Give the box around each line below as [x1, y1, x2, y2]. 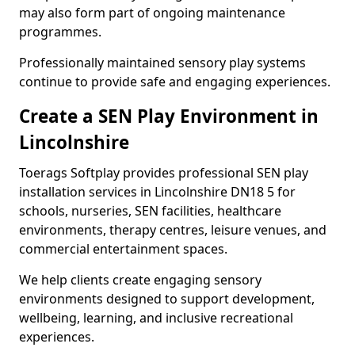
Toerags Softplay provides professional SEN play [19, 164, 308, 181]
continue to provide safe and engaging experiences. [19, 73, 330, 90]
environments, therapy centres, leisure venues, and [19, 221, 326, 239]
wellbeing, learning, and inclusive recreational [19, 309, 293, 326]
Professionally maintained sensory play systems [19, 54, 306, 71]
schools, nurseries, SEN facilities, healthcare [19, 202, 281, 219]
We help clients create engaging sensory [19, 271, 261, 288]
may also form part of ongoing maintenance [19, 4, 285, 21]
